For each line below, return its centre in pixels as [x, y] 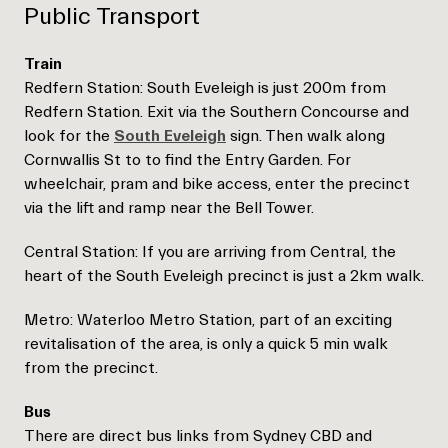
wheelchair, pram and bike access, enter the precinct [217, 184]
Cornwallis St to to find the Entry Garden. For [187, 160]
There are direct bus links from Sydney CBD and [198, 436]
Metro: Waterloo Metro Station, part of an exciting [208, 320]
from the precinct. [95, 368]
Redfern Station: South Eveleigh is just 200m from [205, 88]
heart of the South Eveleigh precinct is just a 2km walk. [224, 276]
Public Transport [115, 16]
